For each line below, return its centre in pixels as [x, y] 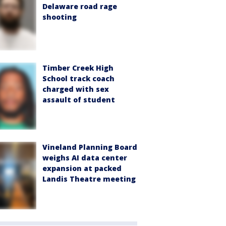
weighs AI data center [85, 158]
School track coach [78, 79]
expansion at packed [82, 168]
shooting [60, 17]
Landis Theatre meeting [89, 179]
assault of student [79, 100]
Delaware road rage [80, 7]
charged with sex [76, 89]
